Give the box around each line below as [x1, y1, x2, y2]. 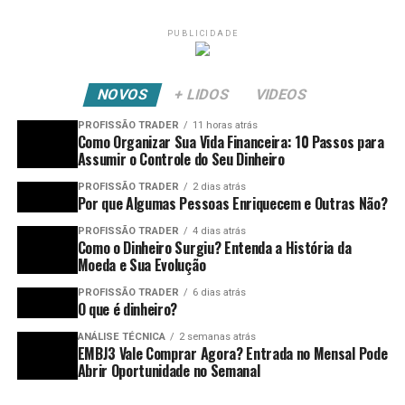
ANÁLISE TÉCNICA [77, 331, 165, 343]
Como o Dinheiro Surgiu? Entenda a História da [77, 237, 352, 259]
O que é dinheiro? [77, 298, 178, 320]
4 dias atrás [192, 225, 246, 237]
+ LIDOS [173, 86, 232, 103]
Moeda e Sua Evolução [77, 254, 206, 276]
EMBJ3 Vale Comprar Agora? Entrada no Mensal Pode [77, 343, 388, 364]
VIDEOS [254, 86, 310, 103]
